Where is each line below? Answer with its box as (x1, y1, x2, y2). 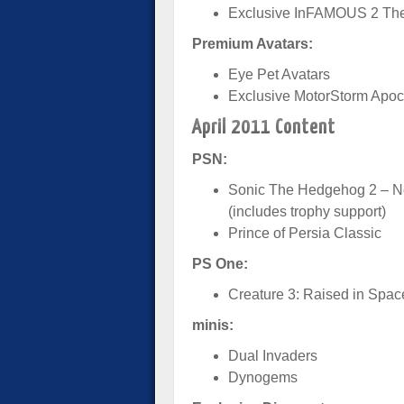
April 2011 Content (192, 118, 335, 138)
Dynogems (228, 370, 298, 385)
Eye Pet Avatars (228, 67, 330, 82)
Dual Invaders (228, 348, 317, 363)
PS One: (192, 256, 248, 271)
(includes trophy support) (228, 204, 386, 219)
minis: (192, 317, 234, 333)
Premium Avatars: (192, 36, 313, 51)
